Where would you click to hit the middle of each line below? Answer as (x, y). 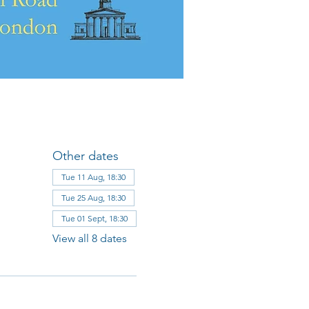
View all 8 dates (89, 238)
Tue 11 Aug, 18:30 (93, 177)
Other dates (85, 156)
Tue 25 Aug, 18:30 (93, 198)
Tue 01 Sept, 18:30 (94, 218)
